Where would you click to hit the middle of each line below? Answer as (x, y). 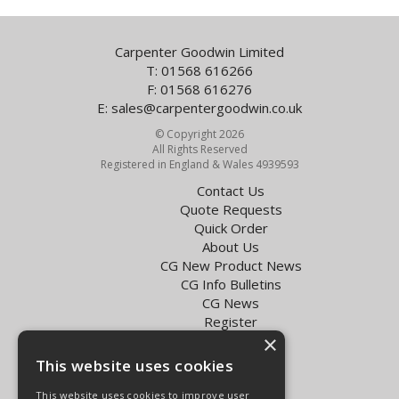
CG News (231, 302)
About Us (231, 246)
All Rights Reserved (199, 149)
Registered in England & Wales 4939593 (199, 164)
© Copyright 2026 (199, 134)
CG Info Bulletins (231, 284)
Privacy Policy (199, 387)
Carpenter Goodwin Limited (199, 51)
